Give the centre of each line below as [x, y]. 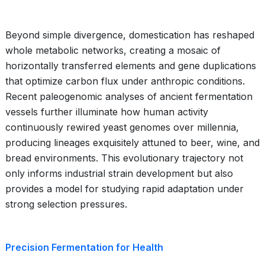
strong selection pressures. [66, 204]
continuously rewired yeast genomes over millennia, [122, 127]
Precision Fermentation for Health [84, 247]
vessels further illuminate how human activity [107, 112]
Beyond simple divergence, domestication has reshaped [130, 35]
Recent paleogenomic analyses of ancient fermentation [129, 96]
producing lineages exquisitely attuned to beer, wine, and [132, 143]
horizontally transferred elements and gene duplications [131, 66]
